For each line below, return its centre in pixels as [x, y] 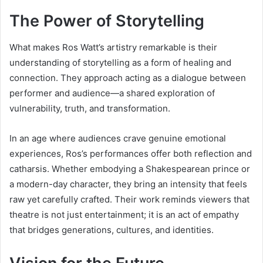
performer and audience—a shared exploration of [112, 93]
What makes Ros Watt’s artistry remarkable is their [113, 47]
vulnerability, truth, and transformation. [90, 108]
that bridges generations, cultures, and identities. [112, 230]
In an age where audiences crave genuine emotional [118, 138]
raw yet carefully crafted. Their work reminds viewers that [129, 199]
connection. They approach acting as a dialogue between [128, 77]
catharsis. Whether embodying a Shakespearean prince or [130, 168]
